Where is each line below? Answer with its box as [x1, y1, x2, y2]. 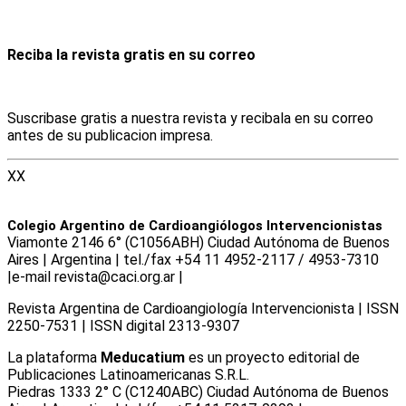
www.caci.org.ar [187, 268, 285, 286]
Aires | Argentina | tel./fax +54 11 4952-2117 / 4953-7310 [7, 251, 379, 269]
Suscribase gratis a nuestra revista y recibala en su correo [7, 110, 373, 128]
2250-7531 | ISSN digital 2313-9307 [7, 317, 239, 335]
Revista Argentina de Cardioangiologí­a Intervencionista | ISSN [7, 300, 399, 318]
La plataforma [7, 349, 101, 367]
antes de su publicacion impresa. [7, 127, 213, 145]
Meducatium [101, 349, 185, 367]
